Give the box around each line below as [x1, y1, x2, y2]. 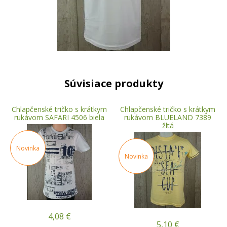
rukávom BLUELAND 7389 [124, 112, 211, 122]
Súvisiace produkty [64, 77, 163, 90]
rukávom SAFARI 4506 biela [14, 112, 104, 122]
